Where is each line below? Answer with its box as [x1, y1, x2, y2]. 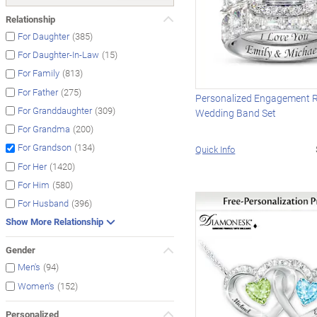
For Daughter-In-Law [18, 48, 99, 62]
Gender [6, 243, 35, 257]
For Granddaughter [18, 104, 92, 117]
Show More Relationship [6, 215, 103, 229]
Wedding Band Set [195, 105, 277, 120]
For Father [18, 85, 58, 98]
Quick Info [195, 142, 236, 156]
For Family [18, 67, 59, 80]
